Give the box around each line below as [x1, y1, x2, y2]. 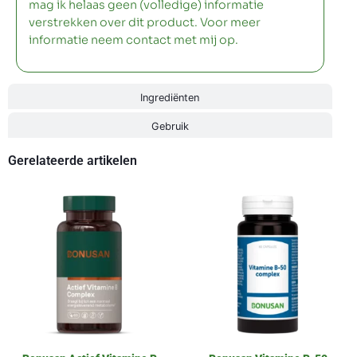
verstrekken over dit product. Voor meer [29, 14, 261, 29]
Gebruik [151, 120, 189, 133]
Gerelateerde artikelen [8, 153, 137, 169]
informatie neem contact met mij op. [29, 32, 238, 47]
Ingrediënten [140, 92, 200, 104]
